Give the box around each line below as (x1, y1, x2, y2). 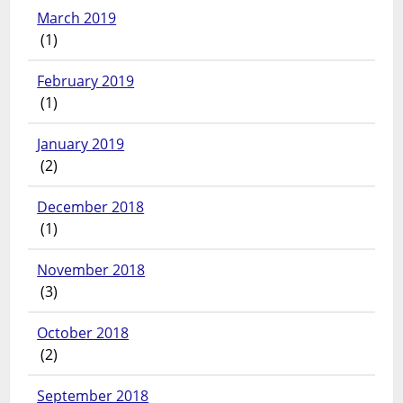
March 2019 (37, 8, 117, 29)
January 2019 (37, 134, 125, 155)
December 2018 (37, 197, 145, 218)
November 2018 (37, 260, 146, 281)
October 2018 (37, 323, 130, 344)
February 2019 (37, 71, 135, 92)
